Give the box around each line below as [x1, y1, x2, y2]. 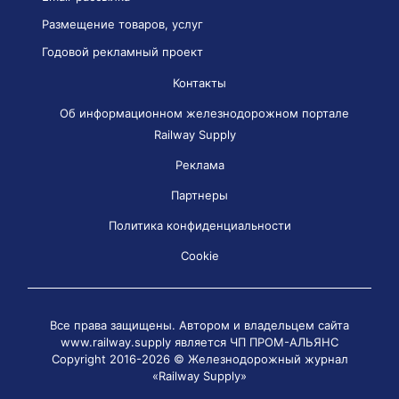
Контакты [173, 75, 226, 90]
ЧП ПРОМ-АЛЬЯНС [230, 334, 338, 349]
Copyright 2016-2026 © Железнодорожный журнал [51, 351, 348, 366]
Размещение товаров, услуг [42, 16, 203, 31]
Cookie [180, 248, 219, 263]
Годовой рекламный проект [42, 44, 203, 59]
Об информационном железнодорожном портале [59, 105, 349, 120]
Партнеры [171, 187, 228, 202]
